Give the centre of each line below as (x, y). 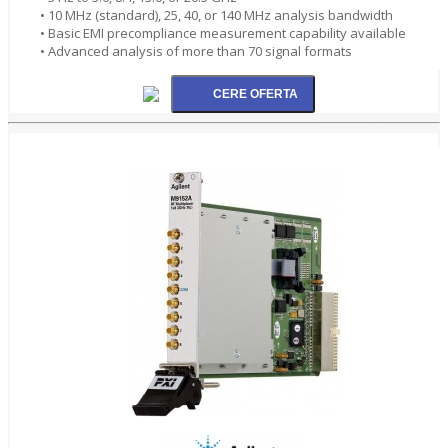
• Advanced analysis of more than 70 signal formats (196, 50)
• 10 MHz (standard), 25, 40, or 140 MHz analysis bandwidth (216, 14)
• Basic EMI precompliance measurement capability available (223, 32)
